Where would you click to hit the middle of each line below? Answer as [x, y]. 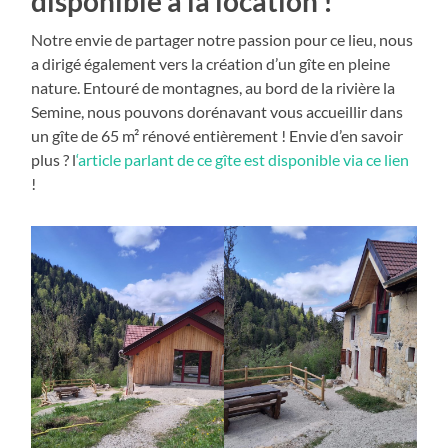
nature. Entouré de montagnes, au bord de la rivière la [213, 88]
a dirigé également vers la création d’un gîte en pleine [211, 64]
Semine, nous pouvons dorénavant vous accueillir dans [217, 112]
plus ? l [54, 160]
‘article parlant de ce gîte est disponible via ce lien [243, 160]
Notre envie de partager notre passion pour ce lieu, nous [222, 40]
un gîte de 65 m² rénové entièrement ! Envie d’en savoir [217, 136]
